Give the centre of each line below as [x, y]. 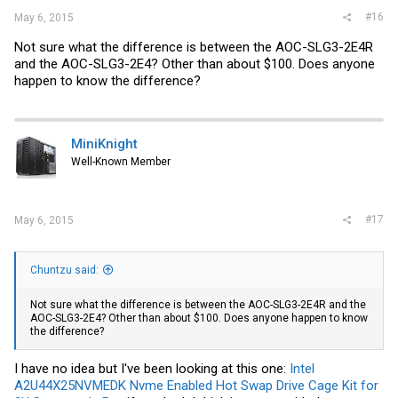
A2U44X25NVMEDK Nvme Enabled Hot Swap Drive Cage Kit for [196, 385]
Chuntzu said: [64, 271]
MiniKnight [104, 143]
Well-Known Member [121, 161]
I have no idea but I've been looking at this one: [152, 368]
